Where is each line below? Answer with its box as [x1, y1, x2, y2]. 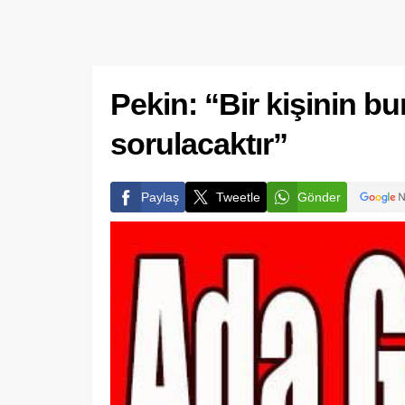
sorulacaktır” [110, 127, 287, 161]
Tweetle [216, 190, 260, 204]
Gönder [297, 190, 341, 204]
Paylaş [141, 190, 179, 204]
